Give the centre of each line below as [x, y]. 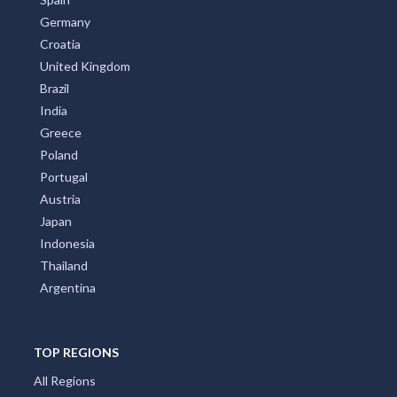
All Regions [64, 381]
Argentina [68, 288]
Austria [60, 199]
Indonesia [67, 244]
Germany [65, 22]
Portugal [64, 177]
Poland [59, 155]
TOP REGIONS [76, 353]
